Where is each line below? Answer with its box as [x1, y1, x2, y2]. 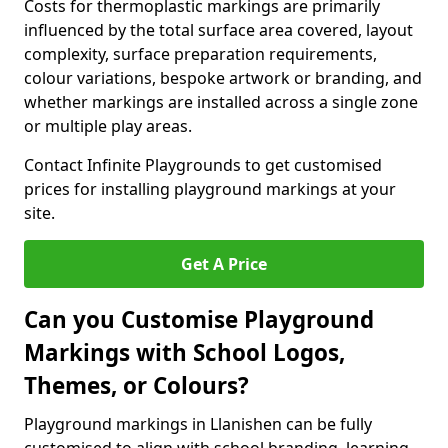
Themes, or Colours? [24, 370, 249, 401]
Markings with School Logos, [24, 337, 345, 368]
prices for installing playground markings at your [24, 178, 396, 200]
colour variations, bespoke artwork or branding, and [24, 67, 422, 89]
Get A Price [181, 253, 267, 275]
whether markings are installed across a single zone [24, 91, 418, 113]
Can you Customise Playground [24, 304, 374, 335]
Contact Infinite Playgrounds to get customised [24, 154, 382, 176]
